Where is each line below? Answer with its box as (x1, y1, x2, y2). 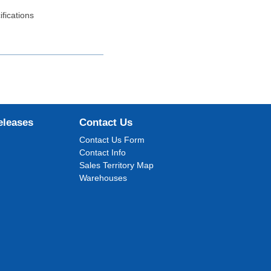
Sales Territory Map (79, 160, 154, 170)
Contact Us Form (79, 135, 145, 145)
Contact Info (79, 148, 126, 157)
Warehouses (79, 173, 128, 183)
